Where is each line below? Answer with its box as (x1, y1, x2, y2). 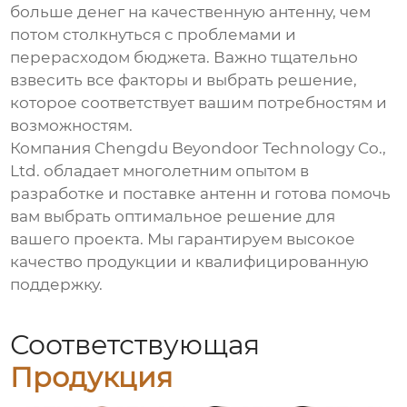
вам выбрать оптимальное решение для (10, 207, 336, 226)
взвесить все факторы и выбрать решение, (10, 71, 358, 90)
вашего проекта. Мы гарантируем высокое (10, 230, 356, 249)
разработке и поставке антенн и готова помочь (10, 184, 392, 203)
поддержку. (10, 275, 104, 294)
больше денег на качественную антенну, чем (10, 3, 372, 22)
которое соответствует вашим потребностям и (10, 94, 388, 113)
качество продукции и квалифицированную (10, 253, 370, 272)
